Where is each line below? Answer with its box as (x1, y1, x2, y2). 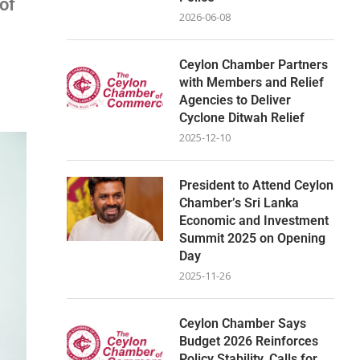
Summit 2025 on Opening (179, 230, 326, 246)
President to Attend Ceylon (179, 177, 334, 193)
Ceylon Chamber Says (179, 315, 307, 331)
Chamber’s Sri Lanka (179, 194, 300, 211)
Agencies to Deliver (179, 92, 292, 108)
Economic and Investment (179, 212, 329, 228)
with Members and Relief (179, 74, 325, 90)
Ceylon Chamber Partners (179, 56, 329, 72)
